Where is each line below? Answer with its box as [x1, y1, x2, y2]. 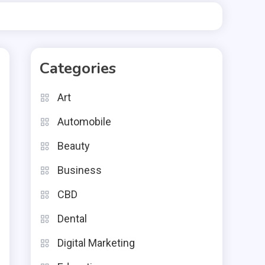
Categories [40, 58, 116, 79]
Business [57, 164, 102, 176]
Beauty [57, 140, 90, 152]
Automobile [57, 115, 111, 128]
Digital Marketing [57, 237, 135, 249]
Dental [57, 212, 87, 225]
